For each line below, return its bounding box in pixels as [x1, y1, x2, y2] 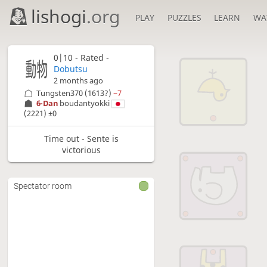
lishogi [31, 4, 87, 29]
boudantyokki [59, 98, 110, 109]
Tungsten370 [36, 88, 83, 99]
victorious [61, 144, 101, 156]
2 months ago [54, 76, 104, 86]
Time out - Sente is [44, 132, 119, 144]
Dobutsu [54, 63, 88, 75]
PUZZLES [167, 12, 201, 23]
